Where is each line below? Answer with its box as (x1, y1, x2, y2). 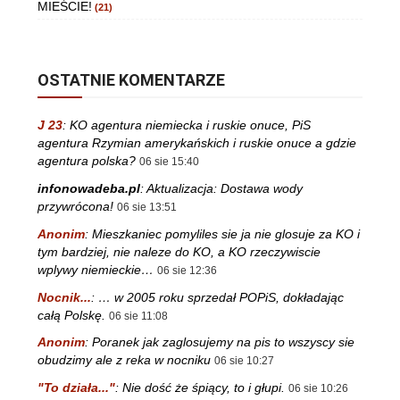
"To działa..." (37, 380, 115, 396)
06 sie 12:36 (157, 263, 217, 277)
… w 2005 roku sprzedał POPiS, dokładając (98, 289, 344, 304)
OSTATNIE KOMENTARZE (37, 71, 225, 90)
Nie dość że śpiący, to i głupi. (122, 380, 285, 396)
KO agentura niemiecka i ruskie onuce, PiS (70, 118, 311, 133)
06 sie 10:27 (214, 354, 274, 368)
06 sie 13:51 (117, 201, 177, 214)
